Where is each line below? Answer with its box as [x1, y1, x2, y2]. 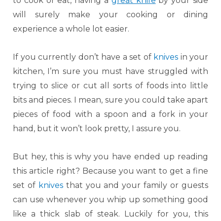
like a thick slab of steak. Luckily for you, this [13, 209, 208, 219]
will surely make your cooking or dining [13, 10, 208, 20]
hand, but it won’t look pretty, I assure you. [13, 124, 181, 134]
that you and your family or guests [63, 181, 209, 190]
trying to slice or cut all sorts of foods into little [13, 81, 208, 91]
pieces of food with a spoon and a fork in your [13, 110, 208, 119]
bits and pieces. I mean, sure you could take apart [13, 95, 208, 105]
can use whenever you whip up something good [13, 195, 208, 205]
